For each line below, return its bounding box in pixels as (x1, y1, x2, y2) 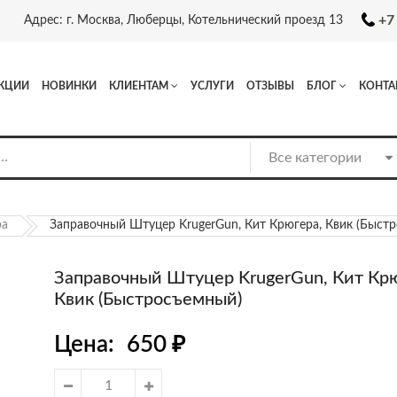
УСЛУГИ (191, 80, 234, 91)
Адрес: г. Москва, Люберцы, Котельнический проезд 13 (23, 14, 343, 27)
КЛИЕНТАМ (109, 80, 168, 91)
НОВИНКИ (42, 80, 97, 91)
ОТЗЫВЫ (246, 80, 294, 91)
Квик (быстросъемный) (54, 290, 242, 308)
